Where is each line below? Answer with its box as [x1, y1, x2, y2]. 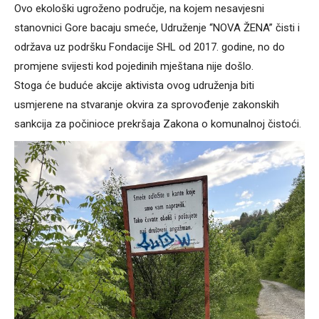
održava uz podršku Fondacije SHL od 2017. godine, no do [14, 40, 285, 53]
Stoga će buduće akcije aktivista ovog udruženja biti [14, 78, 254, 92]
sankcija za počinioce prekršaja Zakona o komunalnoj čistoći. [14, 117, 301, 130]
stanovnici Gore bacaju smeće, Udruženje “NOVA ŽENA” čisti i [14, 21, 300, 34]
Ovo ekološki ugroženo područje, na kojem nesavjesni [14, 1, 264, 15]
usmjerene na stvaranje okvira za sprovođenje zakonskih [14, 98, 279, 111]
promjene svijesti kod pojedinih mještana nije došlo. [14, 59, 253, 73]
